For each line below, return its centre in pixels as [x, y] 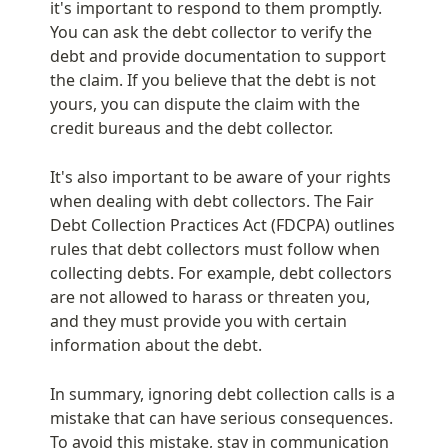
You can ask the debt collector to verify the [211, 31]
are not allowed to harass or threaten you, [210, 296]
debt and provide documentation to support [218, 55]
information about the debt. [156, 344]
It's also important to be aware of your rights [220, 176]
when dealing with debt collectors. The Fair [212, 200]
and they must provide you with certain [198, 320]
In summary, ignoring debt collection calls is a [222, 393]
